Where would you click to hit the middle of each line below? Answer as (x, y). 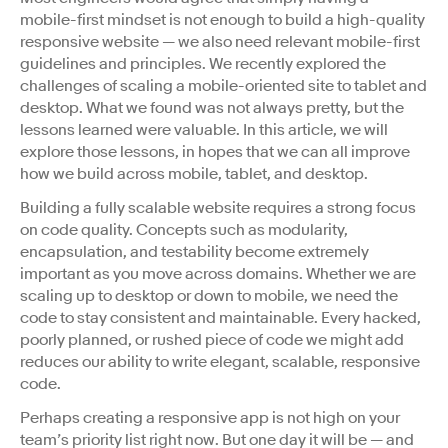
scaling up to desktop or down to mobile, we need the (209, 295)
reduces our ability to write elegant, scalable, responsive (220, 361)
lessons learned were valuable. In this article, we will (204, 129)
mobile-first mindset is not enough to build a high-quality (222, 19)
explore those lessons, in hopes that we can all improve (215, 151)
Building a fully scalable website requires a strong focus (218, 207)
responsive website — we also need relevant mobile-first (220, 41)
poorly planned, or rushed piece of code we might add (212, 339)
